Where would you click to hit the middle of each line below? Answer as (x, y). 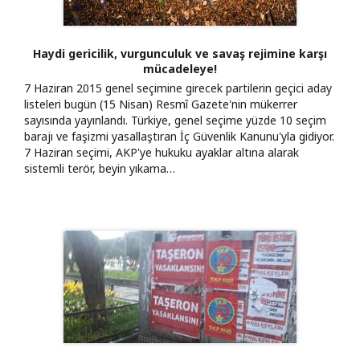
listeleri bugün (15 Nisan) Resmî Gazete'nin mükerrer (161, 104)
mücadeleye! (180, 68)
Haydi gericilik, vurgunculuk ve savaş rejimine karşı (180, 53)
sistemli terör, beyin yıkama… (100, 168)
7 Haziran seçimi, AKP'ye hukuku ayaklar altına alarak (162, 152)
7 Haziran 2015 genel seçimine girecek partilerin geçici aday (178, 88)
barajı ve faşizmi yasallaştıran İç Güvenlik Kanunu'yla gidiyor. (179, 136)
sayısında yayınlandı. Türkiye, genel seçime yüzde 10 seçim (175, 120)
